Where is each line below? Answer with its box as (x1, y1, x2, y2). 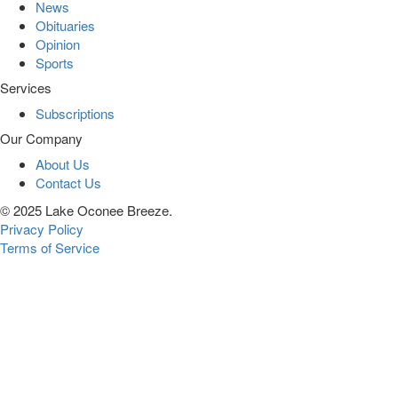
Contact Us (36, 173, 101, 193)
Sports (36, 53, 74, 73)
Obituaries (36, 16, 95, 36)
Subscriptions (36, 104, 115, 123)
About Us (36, 155, 90, 174)
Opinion (36, 35, 80, 54)
